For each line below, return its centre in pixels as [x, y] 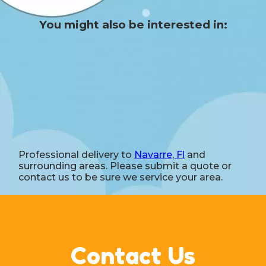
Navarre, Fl [160, 155]
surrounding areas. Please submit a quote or [125, 166]
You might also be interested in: [133, 24]
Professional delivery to [77, 155]
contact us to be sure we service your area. [121, 178]
